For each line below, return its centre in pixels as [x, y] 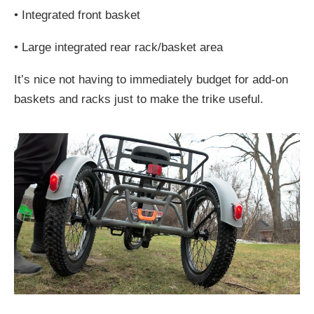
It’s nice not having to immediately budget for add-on [151, 80]
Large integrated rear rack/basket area [122, 48]
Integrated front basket [81, 15]
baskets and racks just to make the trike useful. [139, 100]
